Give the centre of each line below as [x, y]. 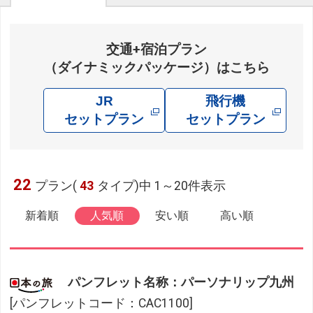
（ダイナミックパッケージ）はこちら [156, 68]
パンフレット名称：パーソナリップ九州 [181, 282]
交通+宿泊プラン [156, 50]
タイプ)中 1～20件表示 [162, 186]
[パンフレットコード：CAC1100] [102, 303]
